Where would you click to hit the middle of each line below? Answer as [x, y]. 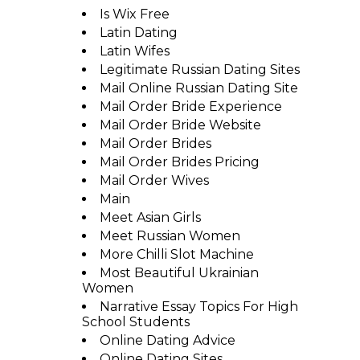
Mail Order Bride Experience [190, 106]
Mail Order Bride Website [180, 125]
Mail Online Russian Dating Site [198, 88]
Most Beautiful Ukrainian [179, 273]
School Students [135, 322]
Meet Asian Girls [150, 217]
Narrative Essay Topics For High [198, 307]
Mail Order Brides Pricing [179, 162]
